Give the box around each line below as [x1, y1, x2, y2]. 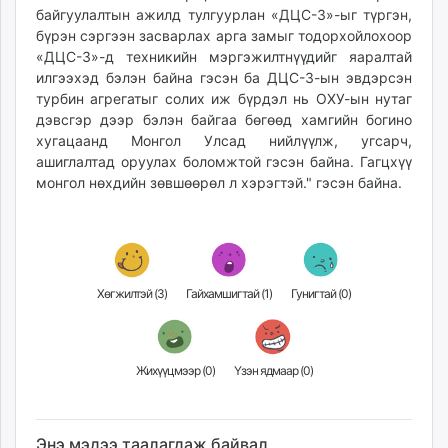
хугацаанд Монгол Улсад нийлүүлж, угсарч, [36, 132, 412, 150]
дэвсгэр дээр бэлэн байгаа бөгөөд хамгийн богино [36, 111, 412, 129]
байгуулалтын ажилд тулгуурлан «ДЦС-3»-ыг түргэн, [36, 6, 412, 24]
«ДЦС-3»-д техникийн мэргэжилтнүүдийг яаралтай [36, 48, 412, 66]
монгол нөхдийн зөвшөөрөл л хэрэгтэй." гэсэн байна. [36, 174, 402, 192]
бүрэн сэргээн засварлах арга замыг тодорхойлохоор [36, 27, 412, 45]
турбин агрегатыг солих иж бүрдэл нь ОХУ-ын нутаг [36, 90, 412, 108]
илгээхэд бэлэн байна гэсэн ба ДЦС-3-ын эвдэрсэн [36, 69, 412, 87]
